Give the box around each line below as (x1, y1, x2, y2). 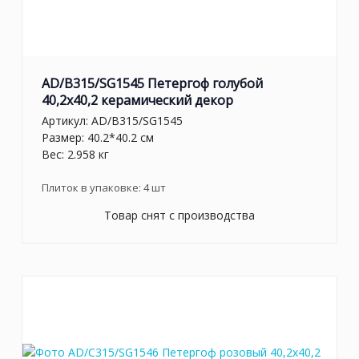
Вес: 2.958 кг (42, 146, 109, 162)
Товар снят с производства (104, 207, 255, 223)
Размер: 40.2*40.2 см (42, 129, 154, 145)
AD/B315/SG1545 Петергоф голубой (42, 75, 263, 93)
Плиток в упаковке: (42, 179, 143, 195)
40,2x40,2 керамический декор (42, 91, 233, 110)
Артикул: (42, 112, 91, 128)
